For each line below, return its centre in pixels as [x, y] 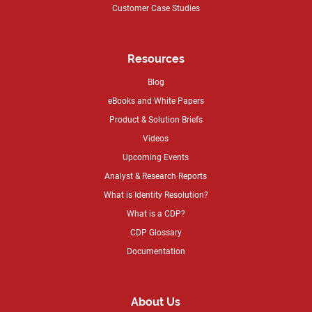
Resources [156, 58]
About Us [156, 302]
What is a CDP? [156, 213]
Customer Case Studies [156, 7]
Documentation [156, 250]
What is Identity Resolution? [156, 194]
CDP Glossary [156, 232]
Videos [156, 138]
